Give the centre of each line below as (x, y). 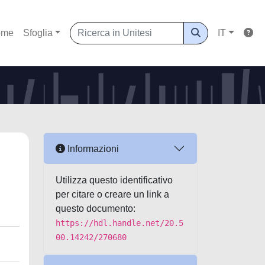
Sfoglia (38, 33)
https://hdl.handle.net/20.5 (119, 223)
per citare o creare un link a (112, 194)
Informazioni (92, 148)
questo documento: (96, 209)
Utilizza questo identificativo (114, 180)
